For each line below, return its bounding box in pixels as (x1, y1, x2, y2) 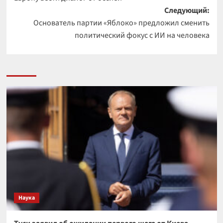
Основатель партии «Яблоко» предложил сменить (33, 17, 210, 29)
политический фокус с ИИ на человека (74, 30, 210, 41)
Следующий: (164, 5, 210, 16)
